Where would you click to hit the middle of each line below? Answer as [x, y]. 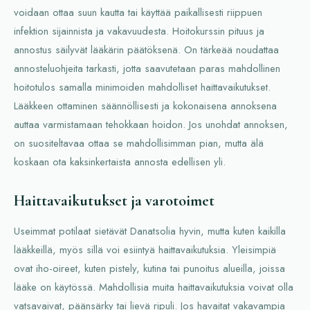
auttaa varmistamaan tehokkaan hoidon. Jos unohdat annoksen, [151, 124]
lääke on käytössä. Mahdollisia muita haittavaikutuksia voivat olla [154, 287]
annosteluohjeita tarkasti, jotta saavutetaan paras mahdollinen [147, 68]
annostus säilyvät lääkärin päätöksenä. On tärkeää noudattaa [146, 49]
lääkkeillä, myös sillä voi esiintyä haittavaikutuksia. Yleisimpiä [145, 249]
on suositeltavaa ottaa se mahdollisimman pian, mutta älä [139, 143]
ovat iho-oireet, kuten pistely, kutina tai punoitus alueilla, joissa [149, 268]
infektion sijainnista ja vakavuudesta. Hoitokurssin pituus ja [139, 31]
